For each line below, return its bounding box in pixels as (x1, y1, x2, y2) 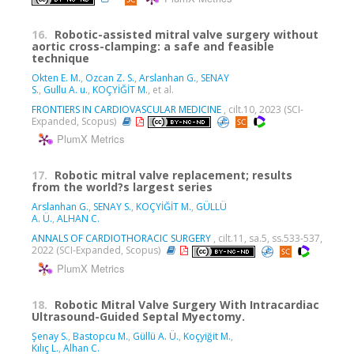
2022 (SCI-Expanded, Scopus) (32, 243, 163, 258)
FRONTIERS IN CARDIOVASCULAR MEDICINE (32, 102, 221, 116)
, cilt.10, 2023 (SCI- (221, 102, 303, 116)
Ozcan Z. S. (85, 70, 134, 85)
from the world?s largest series (32, 179, 213, 195)
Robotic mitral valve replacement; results (55, 168, 292, 183)
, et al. (148, 82, 174, 96)
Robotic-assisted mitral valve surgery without (55, 26, 318, 42)
